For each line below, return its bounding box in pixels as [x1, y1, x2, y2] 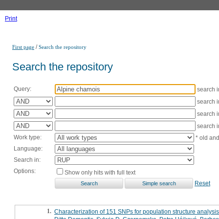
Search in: [14, 156, 41, 163]
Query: [14, 85, 31, 92]
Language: [14, 145, 43, 152]
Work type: [14, 133, 42, 141]
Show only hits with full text [65, 169, 135, 176]
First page [12, 44, 34, 50]
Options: [14, 167, 36, 175]
